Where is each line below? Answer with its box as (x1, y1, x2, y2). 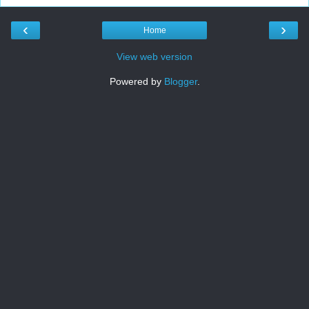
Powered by (109, 76, 164, 88)
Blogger (163, 76, 197, 88)
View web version (117, 51, 192, 63)
